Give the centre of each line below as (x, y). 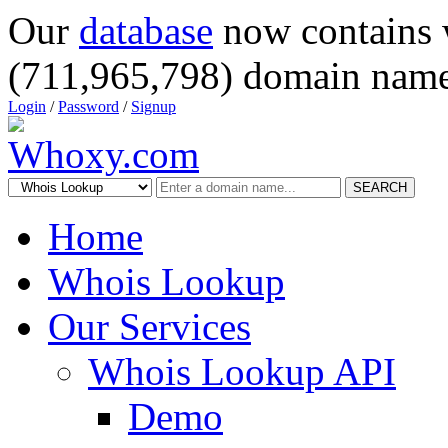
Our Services (149, 326)
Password (88, 106)
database (146, 30)
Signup (153, 106)
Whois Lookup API (242, 371)
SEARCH (380, 187)
